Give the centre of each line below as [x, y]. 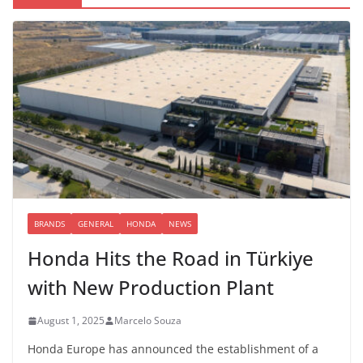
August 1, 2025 [71, 321]
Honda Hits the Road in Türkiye [171, 258]
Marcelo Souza [148, 321]
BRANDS [49, 224]
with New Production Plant [151, 288]
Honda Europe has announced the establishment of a [173, 349]
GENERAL [96, 224]
